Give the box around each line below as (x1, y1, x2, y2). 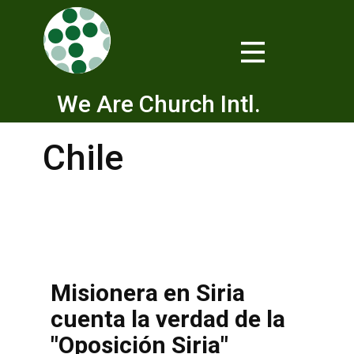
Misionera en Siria (51, 279, 245, 307)
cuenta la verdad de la (51, 305, 285, 333)
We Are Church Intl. (57, 90, 261, 118)
